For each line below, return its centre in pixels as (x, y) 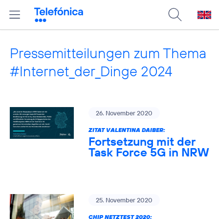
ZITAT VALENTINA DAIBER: (127, 130)
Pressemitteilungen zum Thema (108, 53)
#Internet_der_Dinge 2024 (91, 71)
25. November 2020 (124, 200)
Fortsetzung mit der (142, 141)
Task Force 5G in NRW (149, 152)
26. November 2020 (124, 113)
